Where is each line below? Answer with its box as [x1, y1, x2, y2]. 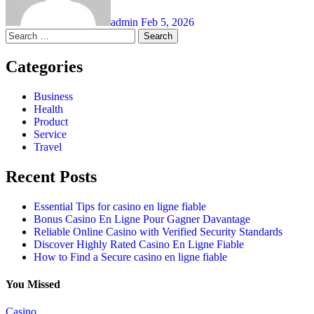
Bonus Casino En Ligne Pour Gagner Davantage [34, 212, 250, 225]
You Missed [6, 278, 60, 291]
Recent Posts [6, 167, 97, 186]
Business [34, 90, 73, 103]
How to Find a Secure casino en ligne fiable [34, 250, 227, 263]
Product [34, 116, 68, 128]
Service [34, 128, 67, 141]
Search [5, 28, 35, 41]
